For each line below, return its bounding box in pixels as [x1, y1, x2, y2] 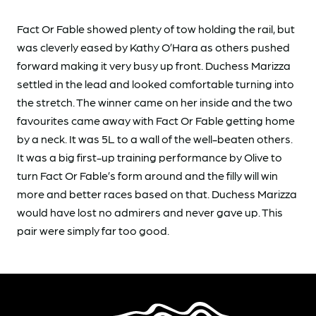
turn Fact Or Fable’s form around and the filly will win [17, 169, 278, 183]
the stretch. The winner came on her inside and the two [17, 95, 293, 109]
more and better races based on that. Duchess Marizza [17, 187, 297, 201]
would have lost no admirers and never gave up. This [17, 205, 283, 219]
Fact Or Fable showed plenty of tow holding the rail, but [17, 22, 295, 36]
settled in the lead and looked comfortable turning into [17, 77, 294, 91]
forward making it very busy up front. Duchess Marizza [17, 59, 291, 73]
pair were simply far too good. [17, 224, 176, 238]
